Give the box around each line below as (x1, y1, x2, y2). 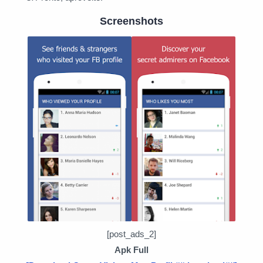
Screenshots (100, 15, 163, 28)
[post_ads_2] (107, 228, 156, 239)
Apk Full (114, 244, 149, 255)
